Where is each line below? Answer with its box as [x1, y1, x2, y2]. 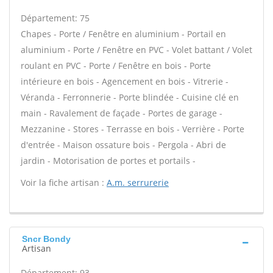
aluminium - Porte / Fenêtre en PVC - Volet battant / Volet [21, 44, 252, 55]
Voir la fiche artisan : [21, 177, 107, 188]
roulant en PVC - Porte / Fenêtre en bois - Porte [21, 60, 211, 71]
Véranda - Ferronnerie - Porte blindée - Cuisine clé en [21, 91, 239, 103]
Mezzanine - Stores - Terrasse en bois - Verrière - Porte [21, 123, 244, 135]
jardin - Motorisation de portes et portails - [21, 155, 196, 166]
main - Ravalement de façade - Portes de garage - [21, 107, 222, 119]
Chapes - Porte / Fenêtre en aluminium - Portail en [21, 28, 226, 40]
